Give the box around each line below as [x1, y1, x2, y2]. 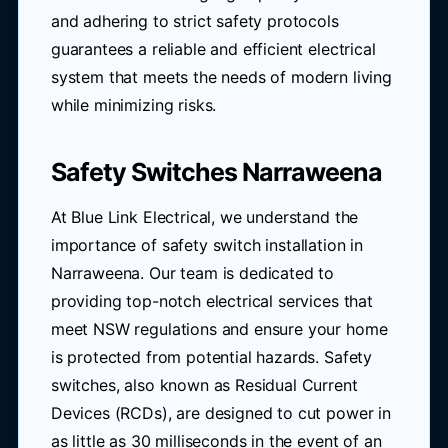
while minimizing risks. [50, 95, 217, 115]
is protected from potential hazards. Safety [50, 347, 373, 367]
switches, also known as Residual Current [50, 375, 358, 395]
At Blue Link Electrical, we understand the [50, 207, 359, 227]
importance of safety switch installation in [50, 235, 364, 255]
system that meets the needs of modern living [50, 67, 392, 87]
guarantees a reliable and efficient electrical [50, 39, 376, 59]
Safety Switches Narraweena [50, 157, 382, 187]
